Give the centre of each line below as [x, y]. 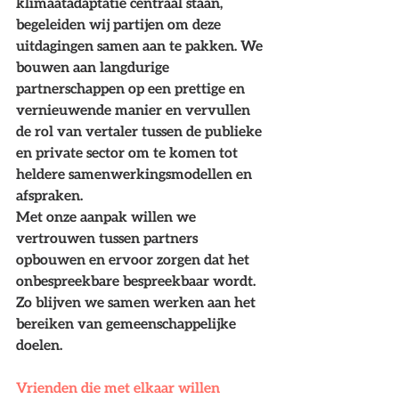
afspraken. [49, 195]
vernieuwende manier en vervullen [135, 110]
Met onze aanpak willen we [108, 216]
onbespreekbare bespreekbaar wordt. [138, 281]
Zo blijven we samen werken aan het [138, 302]
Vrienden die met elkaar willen [120, 387]
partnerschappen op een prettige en [132, 88]
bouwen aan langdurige [94, 67]
